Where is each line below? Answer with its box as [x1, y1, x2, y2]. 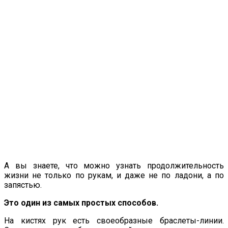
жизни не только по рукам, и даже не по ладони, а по [4, 170, 224, 180]
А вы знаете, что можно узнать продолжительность [4, 160, 224, 170]
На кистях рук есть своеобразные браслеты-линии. [4, 215, 224, 225]
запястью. [4, 180, 42, 190]
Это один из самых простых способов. [4, 197, 158, 208]
